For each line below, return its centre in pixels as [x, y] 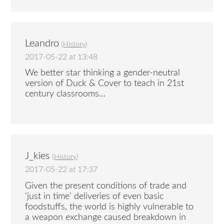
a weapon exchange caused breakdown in [106, 217]
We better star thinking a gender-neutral [103, 73]
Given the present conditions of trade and [106, 186]
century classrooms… [65, 94]
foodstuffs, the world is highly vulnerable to [109, 207]
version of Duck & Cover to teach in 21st [105, 84]
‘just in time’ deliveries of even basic [94, 196]
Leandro [42, 43]
